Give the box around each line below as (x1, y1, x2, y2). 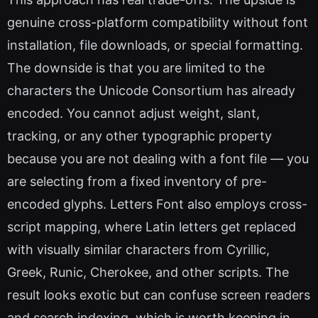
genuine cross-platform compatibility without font (7, 15, 308, 31)
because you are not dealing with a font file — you (7, 151, 309, 167)
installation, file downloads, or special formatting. (7, 38, 303, 53)
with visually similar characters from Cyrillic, (7, 242, 270, 258)
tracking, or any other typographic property (7, 128, 272, 144)
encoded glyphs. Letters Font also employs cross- (7, 197, 307, 212)
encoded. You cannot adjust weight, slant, (7, 106, 260, 121)
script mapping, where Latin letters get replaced (7, 219, 296, 235)
